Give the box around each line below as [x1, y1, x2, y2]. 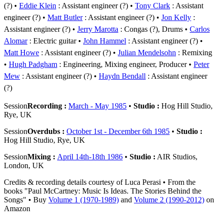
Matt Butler [47, 13, 83, 22]
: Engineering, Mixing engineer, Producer [57, 60, 187, 68]
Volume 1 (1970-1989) [48, 195, 119, 204]
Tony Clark [135, 1, 170, 10]
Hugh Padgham [9, 60, 57, 68]
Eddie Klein [19, 1, 56, 10]
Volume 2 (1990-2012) [134, 195, 204, 204]
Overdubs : [27, 127, 66, 135]
